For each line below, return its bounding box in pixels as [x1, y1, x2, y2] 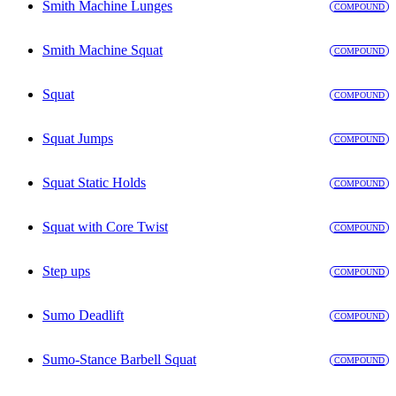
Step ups [42, 263, 90, 279]
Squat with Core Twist [42, 219, 168, 235]
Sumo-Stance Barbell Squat [42, 352, 196, 368]
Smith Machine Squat [42, 42, 163, 58]
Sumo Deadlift [42, 308, 124, 324]
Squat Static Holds [42, 175, 146, 191]
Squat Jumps [42, 131, 113, 147]
